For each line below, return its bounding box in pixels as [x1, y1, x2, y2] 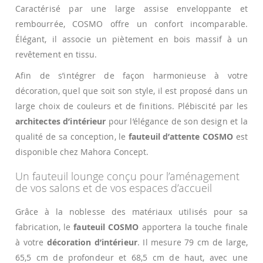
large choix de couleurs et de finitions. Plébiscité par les [15, 100, 248, 112]
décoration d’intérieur [43, 237, 137, 248]
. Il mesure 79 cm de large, [137, 237, 248, 248]
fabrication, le [15, 221, 74, 233]
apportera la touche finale [139, 221, 248, 233]
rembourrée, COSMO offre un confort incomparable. [15, 18, 248, 29]
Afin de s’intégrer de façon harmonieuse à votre [15, 69, 248, 81]
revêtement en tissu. [15, 48, 97, 60]
